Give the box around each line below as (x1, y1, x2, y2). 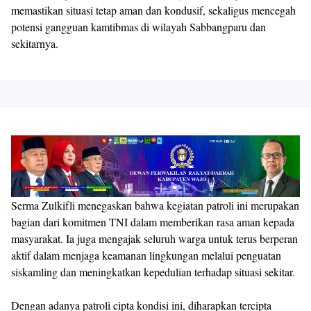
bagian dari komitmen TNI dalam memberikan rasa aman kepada (11, 215, 294, 230)
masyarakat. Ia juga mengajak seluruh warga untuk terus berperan (11, 231, 298, 246)
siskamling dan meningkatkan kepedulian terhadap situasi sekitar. (11, 264, 295, 280)
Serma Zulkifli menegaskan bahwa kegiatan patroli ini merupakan (11, 198, 299, 213)
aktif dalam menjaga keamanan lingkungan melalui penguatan (11, 248, 281, 263)
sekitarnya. (11, 35, 58, 51)
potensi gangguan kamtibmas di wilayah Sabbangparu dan (11, 19, 266, 34)
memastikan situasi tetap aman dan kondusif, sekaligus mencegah (11, 2, 296, 17)
